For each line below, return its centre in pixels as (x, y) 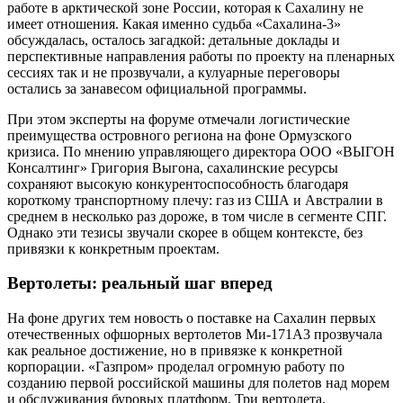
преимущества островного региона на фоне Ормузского (179, 135)
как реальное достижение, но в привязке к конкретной (175, 351)
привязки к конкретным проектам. (113, 248)
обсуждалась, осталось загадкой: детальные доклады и (174, 40)
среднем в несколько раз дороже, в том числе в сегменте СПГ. (197, 216)
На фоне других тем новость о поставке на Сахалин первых (192, 318)
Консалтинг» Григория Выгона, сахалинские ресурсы (173, 167)
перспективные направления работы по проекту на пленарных (201, 56)
